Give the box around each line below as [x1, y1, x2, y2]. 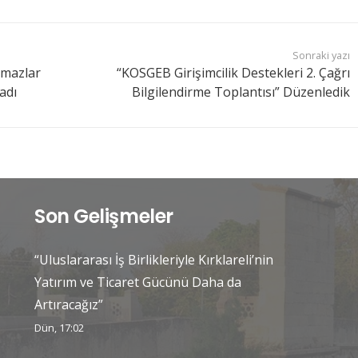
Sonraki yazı [292, 48, 351, 63]
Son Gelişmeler [34, 203, 173, 229]
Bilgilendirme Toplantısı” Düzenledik [132, 83, 351, 101]
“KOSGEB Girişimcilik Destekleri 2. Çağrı [117, 64, 351, 82]
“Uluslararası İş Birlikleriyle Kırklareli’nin [34, 251, 274, 268]
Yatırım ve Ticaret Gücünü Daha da [34, 273, 242, 291]
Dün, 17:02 [34, 320, 85, 335]
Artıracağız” [34, 296, 104, 313]
